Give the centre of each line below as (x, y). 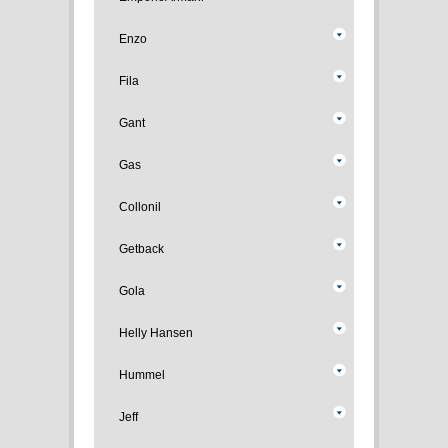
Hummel (142, 375)
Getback (141, 249)
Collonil (140, 207)
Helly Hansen (156, 333)
